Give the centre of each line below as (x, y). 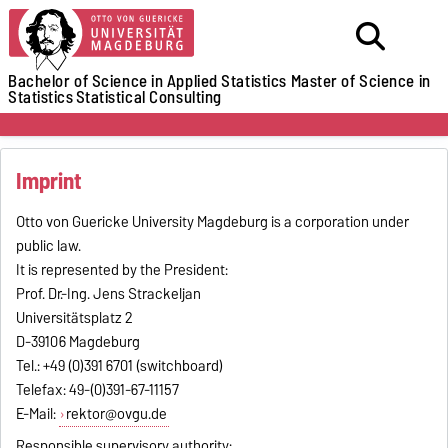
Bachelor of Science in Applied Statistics (147, 81)
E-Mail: (38, 413)
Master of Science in (360, 81)
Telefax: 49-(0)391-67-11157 (98, 389)
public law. (49, 245)
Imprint (49, 180)
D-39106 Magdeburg (78, 341)
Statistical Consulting (148, 97)
